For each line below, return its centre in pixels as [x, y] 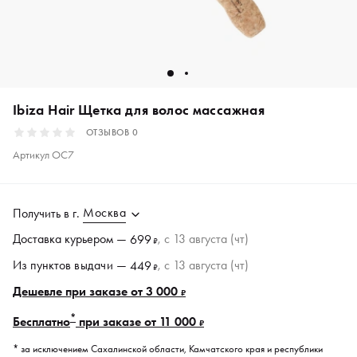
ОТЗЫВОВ [109, 132]
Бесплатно [41, 322]
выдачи [94, 265]
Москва [104, 212]
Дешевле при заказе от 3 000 [97, 291]
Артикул [32, 155]
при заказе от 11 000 [137, 322]
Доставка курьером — [71, 239]
